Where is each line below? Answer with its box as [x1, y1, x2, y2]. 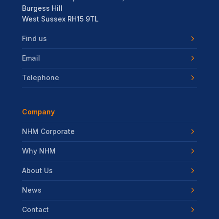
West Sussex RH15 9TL [22, 14, 99, 23]
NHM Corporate [22, 127, 75, 136]
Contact [22, 205, 49, 214]
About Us [22, 166, 53, 175]
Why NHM [22, 147, 56, 155]
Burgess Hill [22, 3, 63, 12]
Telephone [22, 73, 59, 82]
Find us [22, 34, 47, 43]
